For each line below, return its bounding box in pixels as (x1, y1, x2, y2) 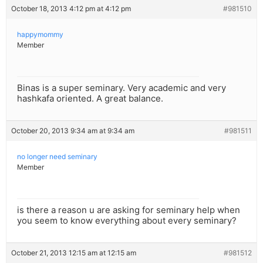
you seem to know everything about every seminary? (17, 215, 237, 227)
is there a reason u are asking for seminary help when (17, 204, 240, 216)
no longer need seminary (17, 152, 97, 161)
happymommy (17, 30, 63, 39)
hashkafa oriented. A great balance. (17, 93, 163, 104)
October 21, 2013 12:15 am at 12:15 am (11, 248, 136, 258)
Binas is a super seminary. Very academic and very (17, 82, 226, 94)
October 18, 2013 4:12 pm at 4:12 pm (11, 4, 131, 14)
